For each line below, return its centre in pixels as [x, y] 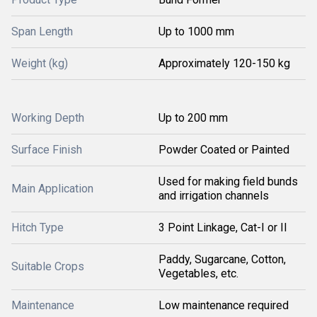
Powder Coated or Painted [224, 150]
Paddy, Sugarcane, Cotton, [222, 259]
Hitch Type [38, 227]
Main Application [52, 189]
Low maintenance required [224, 305]
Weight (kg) [40, 63]
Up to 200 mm [193, 118]
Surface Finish [47, 150]
